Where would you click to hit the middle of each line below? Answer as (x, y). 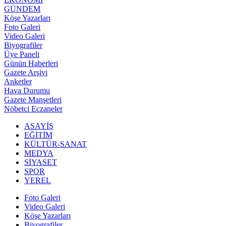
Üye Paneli (22, 54)
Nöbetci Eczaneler (33, 108)
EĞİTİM (38, 135)
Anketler (18, 81)
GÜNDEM (22, 9)
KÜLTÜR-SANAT (55, 144)
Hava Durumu (27, 90)
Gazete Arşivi (26, 72)
